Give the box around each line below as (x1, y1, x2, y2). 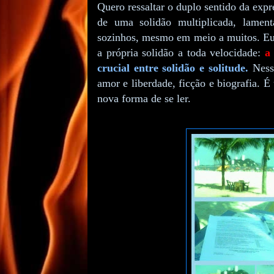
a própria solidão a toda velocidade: (97, 46, 265, 59)
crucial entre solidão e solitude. (97, 62, 248, 75)
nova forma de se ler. (97, 92, 191, 105)
